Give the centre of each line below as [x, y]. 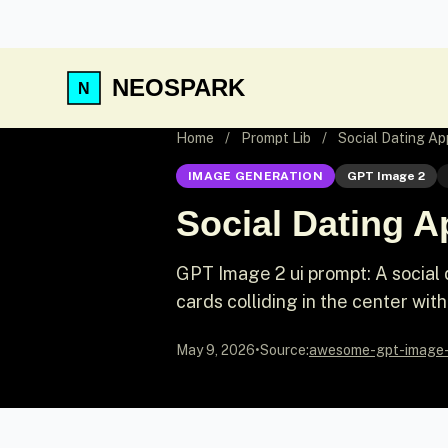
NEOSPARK [178, 87]
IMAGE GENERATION [255, 176]
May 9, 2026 [215, 350]
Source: [284, 350]
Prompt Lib [276, 138]
